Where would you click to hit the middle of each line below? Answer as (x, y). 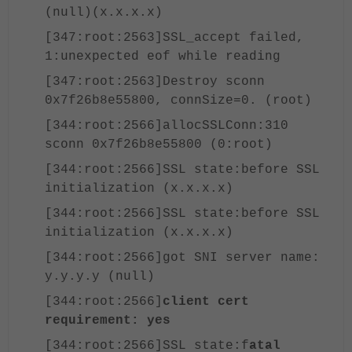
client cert (206, 302)
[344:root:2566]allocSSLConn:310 (167, 126)
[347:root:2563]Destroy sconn (155, 82)
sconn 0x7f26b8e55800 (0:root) (159, 145)
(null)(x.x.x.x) (104, 13)
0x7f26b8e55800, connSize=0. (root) (178, 101)
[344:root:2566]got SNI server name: (182, 258)
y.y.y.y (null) (100, 277)
